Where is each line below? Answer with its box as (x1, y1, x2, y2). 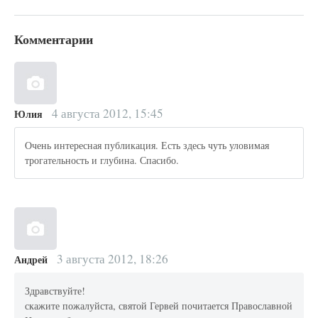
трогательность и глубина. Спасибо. (25, 153, 180, 168)
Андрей (14, 251, 48, 267)
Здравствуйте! (25, 284, 86, 298)
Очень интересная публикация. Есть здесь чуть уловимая (25, 138, 270, 153)
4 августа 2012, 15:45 (48, 104, 163, 121)
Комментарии (14, 29, 93, 48)
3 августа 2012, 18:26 (53, 250, 168, 267)
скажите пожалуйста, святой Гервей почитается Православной (25, 299, 293, 313)
